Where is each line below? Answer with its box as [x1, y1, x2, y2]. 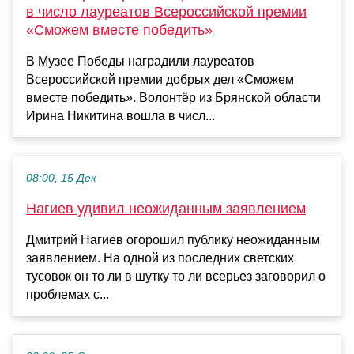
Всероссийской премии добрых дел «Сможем [26, 73, 294, 87]
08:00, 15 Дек [26, 172, 96, 185]
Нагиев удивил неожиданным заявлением [26, 201, 306, 217]
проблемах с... [26, 288, 109, 302]
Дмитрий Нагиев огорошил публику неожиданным [26, 233, 320, 247]
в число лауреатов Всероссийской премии [26, 4, 307, 21]
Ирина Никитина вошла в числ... [26, 109, 215, 123]
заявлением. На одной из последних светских [26, 251, 294, 265]
